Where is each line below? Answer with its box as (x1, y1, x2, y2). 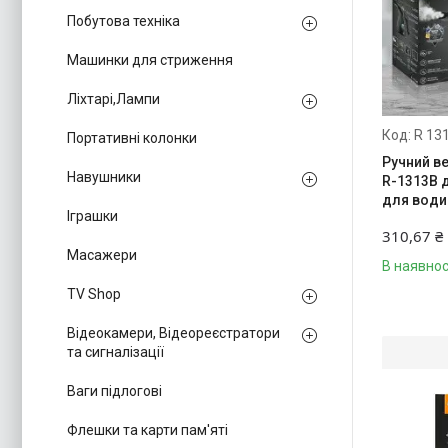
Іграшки (67, 208, 118, 224)
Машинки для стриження (67, 52, 233, 68)
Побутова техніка (67, 13, 180, 29)
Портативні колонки (67, 130, 197, 146)
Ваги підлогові (67, 383, 162, 399)
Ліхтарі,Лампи (67, 91, 160, 107)
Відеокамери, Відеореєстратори (67, 325, 280, 341)
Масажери (67, 247, 137, 263)
